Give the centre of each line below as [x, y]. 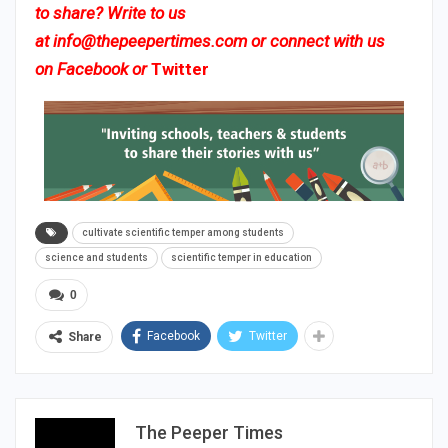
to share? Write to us [110, 12]
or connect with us [316, 40]
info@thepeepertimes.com [150, 40]
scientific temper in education [241, 257]
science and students [96, 257]
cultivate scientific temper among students [183, 232]
